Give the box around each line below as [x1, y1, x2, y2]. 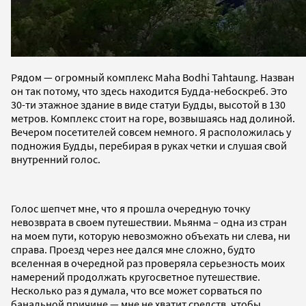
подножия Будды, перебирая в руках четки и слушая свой [11, 138, 287, 152]
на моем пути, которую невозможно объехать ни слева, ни [11, 228, 290, 242]
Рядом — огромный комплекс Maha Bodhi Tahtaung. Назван [11, 70, 294, 84]
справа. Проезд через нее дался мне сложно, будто [11, 242, 255, 256]
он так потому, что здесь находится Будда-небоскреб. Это [11, 83, 288, 98]
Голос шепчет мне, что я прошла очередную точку [11, 201, 250, 215]
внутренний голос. [11, 152, 100, 166]
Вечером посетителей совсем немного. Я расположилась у [11, 124, 291, 139]
